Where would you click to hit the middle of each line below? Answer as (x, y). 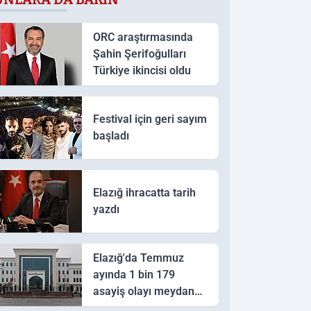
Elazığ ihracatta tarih (144, 192)
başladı (111, 135)
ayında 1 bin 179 (134, 274)
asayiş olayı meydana (146, 291)
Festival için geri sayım (150, 119)
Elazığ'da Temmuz (138, 258)
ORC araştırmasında (143, 37)
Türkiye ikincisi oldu (142, 70)
